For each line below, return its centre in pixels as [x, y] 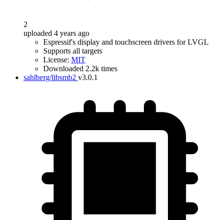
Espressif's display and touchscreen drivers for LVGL [126, 42]
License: [57, 60]
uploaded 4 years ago [56, 33]
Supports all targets [73, 51]
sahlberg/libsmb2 [50, 77]
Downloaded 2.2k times [80, 69]
